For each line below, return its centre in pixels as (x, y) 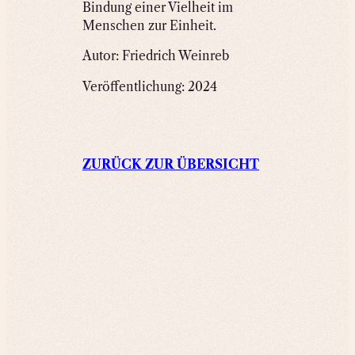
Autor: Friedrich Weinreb (156, 56)
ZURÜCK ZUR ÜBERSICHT (171, 165)
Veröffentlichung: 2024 (150, 86)
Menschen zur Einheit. (149, 25)
